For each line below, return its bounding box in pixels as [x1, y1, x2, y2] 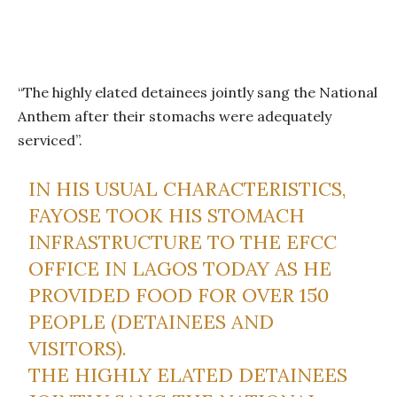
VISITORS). [28, 335, 128, 361]
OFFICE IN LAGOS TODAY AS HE [28, 255, 332, 281]
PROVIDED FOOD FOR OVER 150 [28, 282, 330, 307]
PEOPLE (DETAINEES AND [28, 308, 275, 334]
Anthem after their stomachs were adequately [18, 106, 331, 125]
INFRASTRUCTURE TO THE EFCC [28, 229, 338, 254]
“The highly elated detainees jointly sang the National [18, 82, 378, 101]
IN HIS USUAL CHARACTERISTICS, [28, 175, 347, 201]
